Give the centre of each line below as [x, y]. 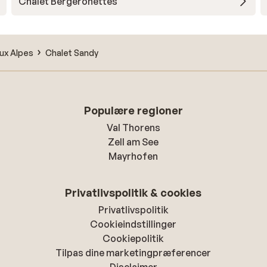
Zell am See [133, 142]
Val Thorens [133, 128]
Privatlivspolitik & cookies [133, 193]
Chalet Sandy [72, 52]
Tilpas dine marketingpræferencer [133, 253]
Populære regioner [133, 110]
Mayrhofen [133, 156]
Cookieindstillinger [133, 224]
